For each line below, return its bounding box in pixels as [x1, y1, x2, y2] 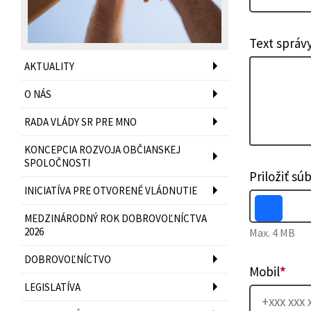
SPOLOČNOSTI [24, 155, 90, 169]
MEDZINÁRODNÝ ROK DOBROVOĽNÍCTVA [24, 211, 207, 225]
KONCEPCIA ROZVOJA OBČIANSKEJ [24, 142, 180, 156]
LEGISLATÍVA [24, 280, 81, 294]
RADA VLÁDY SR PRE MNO [24, 115, 137, 128]
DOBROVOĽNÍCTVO [24, 252, 111, 266]
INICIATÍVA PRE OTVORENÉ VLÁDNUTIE [24, 183, 197, 197]
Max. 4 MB [249, 226, 295, 239]
